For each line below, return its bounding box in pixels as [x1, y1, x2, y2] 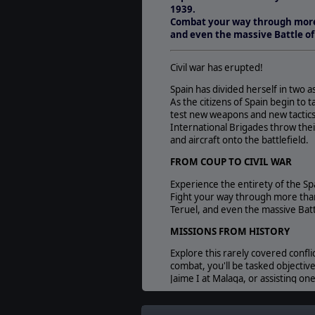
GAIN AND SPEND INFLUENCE [170, 294, 304, 307]
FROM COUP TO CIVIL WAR [170, 155, 292, 169]
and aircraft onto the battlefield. [170, 134, 309, 147]
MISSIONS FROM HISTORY [170, 225, 290, 238]
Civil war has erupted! [170, 60, 263, 74]
